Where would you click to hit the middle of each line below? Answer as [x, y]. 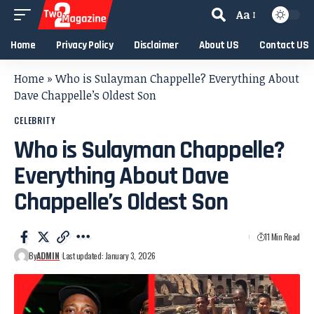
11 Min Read [282, 237]
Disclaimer [156, 45]
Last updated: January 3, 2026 [109, 256]
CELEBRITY [35, 120]
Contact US [284, 45]
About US [219, 45]
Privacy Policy [84, 45]
